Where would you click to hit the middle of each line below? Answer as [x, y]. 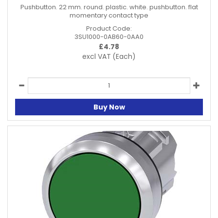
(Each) [124, 56]
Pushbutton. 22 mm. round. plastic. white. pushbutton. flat [109, 7]
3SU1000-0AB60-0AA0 [109, 37]
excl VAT [97, 56]
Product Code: [109, 28]
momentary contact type [109, 15]
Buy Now [109, 107]
